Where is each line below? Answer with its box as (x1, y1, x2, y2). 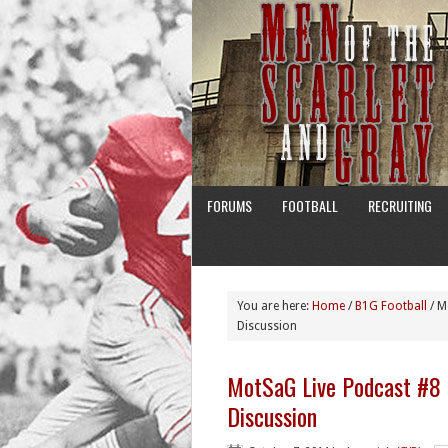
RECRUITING (368, 195, 432, 216)
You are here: (237, 299, 312, 313)
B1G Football (355, 299, 427, 313)
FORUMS (207, 195, 252, 216)
